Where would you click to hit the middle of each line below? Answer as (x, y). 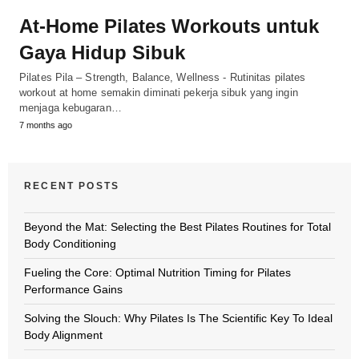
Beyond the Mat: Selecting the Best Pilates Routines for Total (177, 226)
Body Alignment (63, 335)
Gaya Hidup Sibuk (102, 52)
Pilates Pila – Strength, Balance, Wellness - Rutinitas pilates (163, 77)
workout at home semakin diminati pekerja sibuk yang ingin (159, 92)
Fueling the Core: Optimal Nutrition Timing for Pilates (157, 272)
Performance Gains (73, 289)
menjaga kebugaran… (71, 107)
